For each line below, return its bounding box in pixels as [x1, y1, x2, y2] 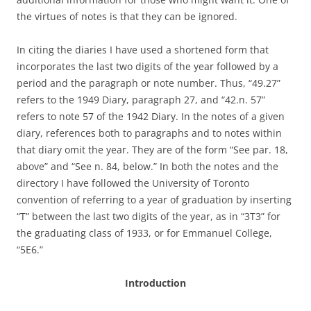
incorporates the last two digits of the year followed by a [17, 60, 278, 73]
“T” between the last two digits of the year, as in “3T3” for [17, 210, 280, 223]
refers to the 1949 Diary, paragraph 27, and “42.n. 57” [17, 93, 265, 106]
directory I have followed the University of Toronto [17, 176, 249, 190]
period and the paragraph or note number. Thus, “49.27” [17, 76, 280, 90]
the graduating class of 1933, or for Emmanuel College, [17, 226, 272, 239]
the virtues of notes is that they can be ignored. [17, 10, 237, 23]
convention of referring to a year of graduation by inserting [17, 193, 292, 206]
